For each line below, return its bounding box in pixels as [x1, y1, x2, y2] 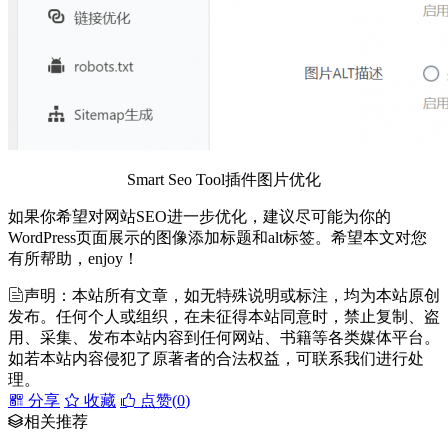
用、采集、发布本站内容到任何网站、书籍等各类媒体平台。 [8, 328, 440, 346]
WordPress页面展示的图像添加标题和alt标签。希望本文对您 [8, 228, 427, 246]
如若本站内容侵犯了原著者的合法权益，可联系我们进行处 [8, 349, 424, 367]
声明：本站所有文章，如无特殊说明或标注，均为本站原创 [24, 286, 440, 304]
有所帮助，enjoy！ [8, 249, 139, 267]
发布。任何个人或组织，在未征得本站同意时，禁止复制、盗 [8, 307, 440, 325]
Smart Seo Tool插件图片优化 [127, 170, 321, 188]
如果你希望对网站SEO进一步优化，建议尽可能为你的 [8, 207, 391, 225]
